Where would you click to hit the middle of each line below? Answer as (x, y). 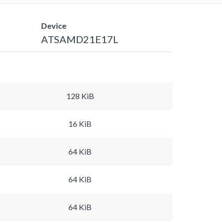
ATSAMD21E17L (80, 39)
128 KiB (80, 96)
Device (54, 25)
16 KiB (80, 123)
